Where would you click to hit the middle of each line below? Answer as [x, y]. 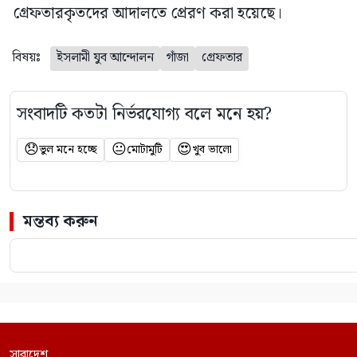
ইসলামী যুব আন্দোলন [105, 58]
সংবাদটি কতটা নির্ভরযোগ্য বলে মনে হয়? [144, 115]
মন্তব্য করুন [61, 222]
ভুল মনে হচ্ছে [68, 150]
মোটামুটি [145, 150]
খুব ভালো [212, 150]
